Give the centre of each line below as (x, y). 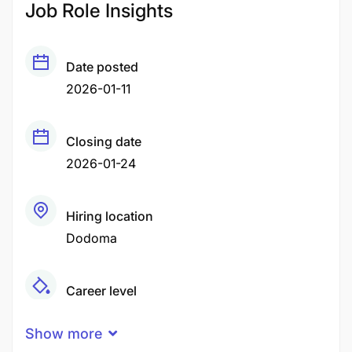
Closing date (104, 141)
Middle (86, 313)
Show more (64, 334)
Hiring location (110, 216)
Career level (101, 291)
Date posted (102, 67)
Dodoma (92, 238)
